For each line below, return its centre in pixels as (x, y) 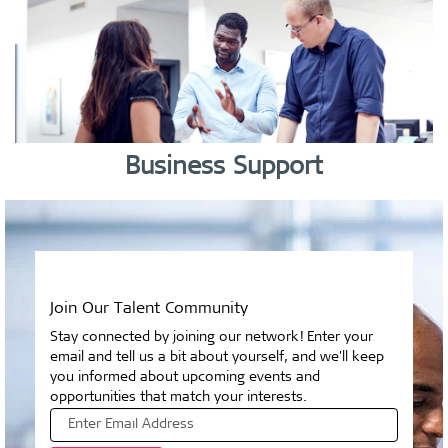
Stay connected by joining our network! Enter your (211, 338)
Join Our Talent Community (149, 309)
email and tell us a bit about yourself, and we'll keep (217, 358)
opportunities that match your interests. (178, 398)
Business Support (224, 168)
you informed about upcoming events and (185, 378)
